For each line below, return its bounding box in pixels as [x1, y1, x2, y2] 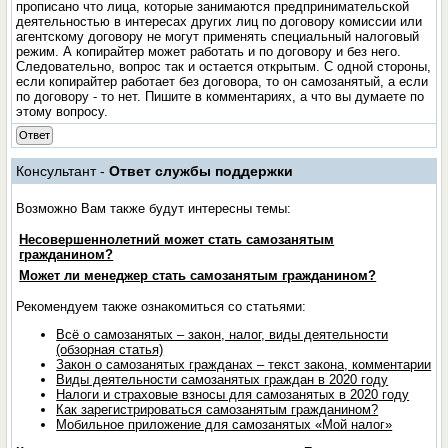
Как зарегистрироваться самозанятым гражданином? [56, 401, 379, 417]
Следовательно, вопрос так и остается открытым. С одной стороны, [16, 59, 432, 74]
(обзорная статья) [56, 341, 164, 357]
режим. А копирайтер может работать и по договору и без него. [16, 44, 402, 59]
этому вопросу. [16, 104, 109, 119]
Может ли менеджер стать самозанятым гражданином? [19, 267, 377, 283]
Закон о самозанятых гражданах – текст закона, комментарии [56, 356, 432, 372]
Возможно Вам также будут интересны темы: [16, 200, 292, 216]
